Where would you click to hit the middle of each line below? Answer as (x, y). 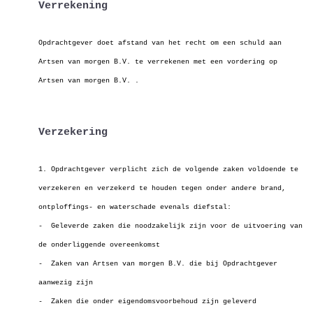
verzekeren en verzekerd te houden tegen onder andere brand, (162, 188)
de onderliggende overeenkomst (99, 245)
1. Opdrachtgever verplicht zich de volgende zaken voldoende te (168, 169)
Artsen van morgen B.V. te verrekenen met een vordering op (158, 62)
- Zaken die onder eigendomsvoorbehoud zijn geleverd (147, 301)
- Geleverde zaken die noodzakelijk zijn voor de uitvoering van (170, 226)
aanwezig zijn (66, 283)
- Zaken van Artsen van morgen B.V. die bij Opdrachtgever (158, 264)
